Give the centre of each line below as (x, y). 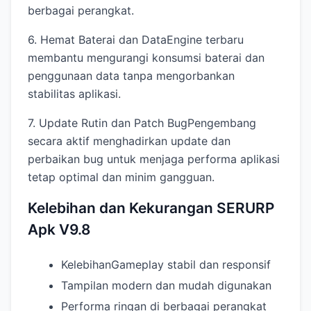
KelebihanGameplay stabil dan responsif (166, 264)
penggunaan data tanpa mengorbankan (131, 76)
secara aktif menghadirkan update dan (129, 141)
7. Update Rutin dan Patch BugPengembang (142, 123)
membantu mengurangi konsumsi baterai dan (146, 58)
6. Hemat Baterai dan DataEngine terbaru (136, 40)
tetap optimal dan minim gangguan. (121, 177)
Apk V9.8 (59, 230)
